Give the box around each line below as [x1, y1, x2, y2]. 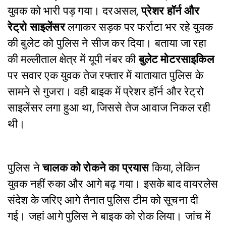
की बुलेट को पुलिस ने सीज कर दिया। [8, 37, 155, 49]
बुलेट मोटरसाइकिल [138, 53, 214, 66]
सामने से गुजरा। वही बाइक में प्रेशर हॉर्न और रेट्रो [8, 85, 204, 98]
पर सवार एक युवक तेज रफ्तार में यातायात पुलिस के [8, 69, 203, 82]
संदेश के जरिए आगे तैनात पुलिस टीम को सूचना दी [8, 194, 199, 206]
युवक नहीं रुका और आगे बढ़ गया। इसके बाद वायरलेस [8, 178, 218, 190]
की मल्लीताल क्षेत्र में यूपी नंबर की [8, 53, 139, 66]
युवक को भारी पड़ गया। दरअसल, [8, 5, 139, 17]
